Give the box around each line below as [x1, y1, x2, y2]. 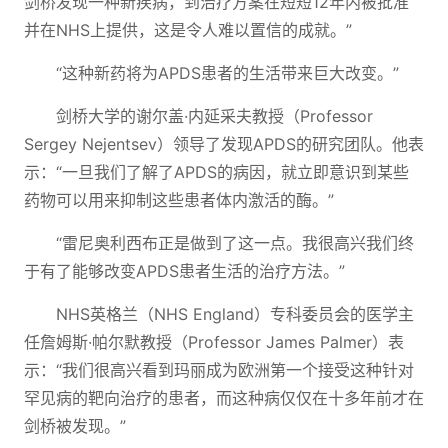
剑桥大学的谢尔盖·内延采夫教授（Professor [56, 106, 373, 126]
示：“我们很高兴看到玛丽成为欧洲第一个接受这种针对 [24, 360, 414, 380]
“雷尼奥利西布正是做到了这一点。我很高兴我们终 [56, 233, 414, 253]
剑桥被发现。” [24, 416, 126, 436]
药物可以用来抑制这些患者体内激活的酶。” [24, 190, 334, 210]
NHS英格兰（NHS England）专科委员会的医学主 [56, 304, 414, 324]
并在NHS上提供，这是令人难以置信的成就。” [24, 20, 352, 40]
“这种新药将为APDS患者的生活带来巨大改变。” [56, 63, 399, 83]
